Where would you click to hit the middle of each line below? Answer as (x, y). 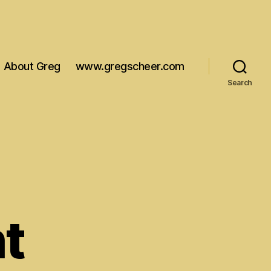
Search (240, 82)
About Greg (32, 66)
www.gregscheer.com (130, 66)
